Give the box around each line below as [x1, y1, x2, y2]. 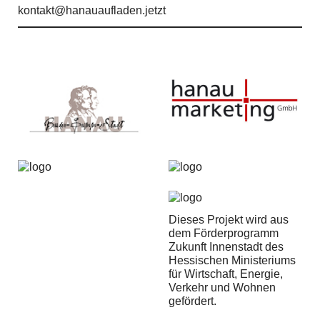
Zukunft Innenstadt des [169, 241, 284, 254]
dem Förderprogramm [169, 227, 279, 240]
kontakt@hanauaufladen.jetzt [18, 4, 166, 16]
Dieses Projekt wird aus [169, 214, 289, 226]
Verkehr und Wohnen [169, 281, 276, 294]
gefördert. [169, 295, 216, 308]
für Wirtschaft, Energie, [169, 268, 283, 281]
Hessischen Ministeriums [169, 254, 296, 267]
